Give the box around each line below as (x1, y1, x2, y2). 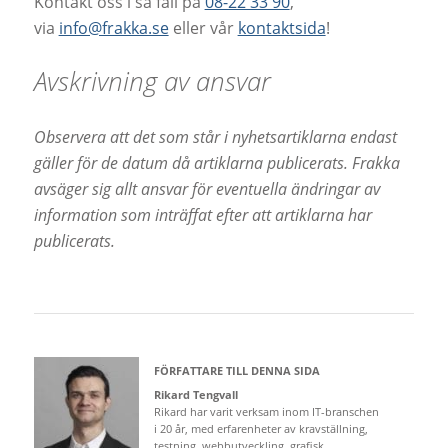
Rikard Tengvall (153, 386, 238, 402)
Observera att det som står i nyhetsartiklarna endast (33, 125, 397, 148)
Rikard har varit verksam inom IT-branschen (153, 403, 379, 419)
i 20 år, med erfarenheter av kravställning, (153, 420, 368, 436)
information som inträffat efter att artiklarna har (33, 203, 372, 226)
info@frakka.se (58, 16, 169, 39)
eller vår (168, 16, 238, 39)
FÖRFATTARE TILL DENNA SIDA (153, 362, 320, 378)
